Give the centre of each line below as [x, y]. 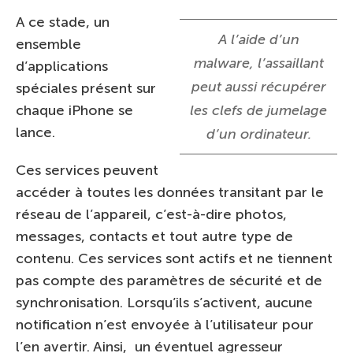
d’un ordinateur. [258, 134]
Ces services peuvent [87, 170]
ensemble [48, 44]
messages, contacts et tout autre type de [154, 236]
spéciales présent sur [86, 88]
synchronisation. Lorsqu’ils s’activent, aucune [164, 303]
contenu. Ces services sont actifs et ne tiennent [174, 258]
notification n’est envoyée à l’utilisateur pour [165, 325]
